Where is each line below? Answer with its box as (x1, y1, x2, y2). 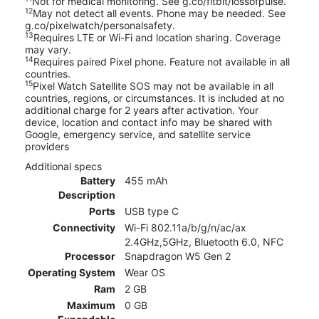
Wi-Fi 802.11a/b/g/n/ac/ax (125, 221, 246, 234)
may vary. (25, 43, 71, 56)
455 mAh (125, 174, 167, 187)
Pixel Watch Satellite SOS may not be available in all (33, 80, 273, 93)
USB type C (125, 205, 179, 218)
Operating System (28, 266, 115, 279)
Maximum (67, 299, 115, 312)
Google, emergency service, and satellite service (25, 128, 251, 141)
